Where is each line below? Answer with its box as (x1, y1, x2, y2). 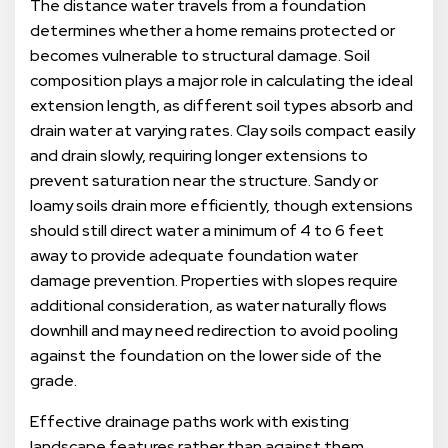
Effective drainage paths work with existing (30, 411, 349, 433)
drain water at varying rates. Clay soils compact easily (30, 120, 415, 142)
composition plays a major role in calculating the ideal (30, 70, 413, 92)
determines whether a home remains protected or (30, 20, 395, 42)
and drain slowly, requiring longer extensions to (30, 145, 368, 167)
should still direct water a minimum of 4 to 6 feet (30, 220, 384, 242)
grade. (30, 370, 77, 392)
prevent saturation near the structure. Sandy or (30, 170, 378, 192)
